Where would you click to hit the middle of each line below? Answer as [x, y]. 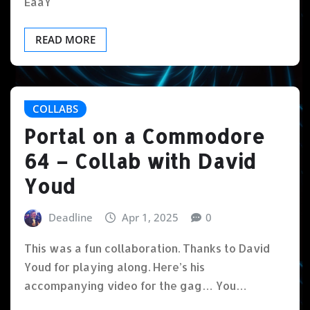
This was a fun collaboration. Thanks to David [147, 248]
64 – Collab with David [140, 162]
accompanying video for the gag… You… [136, 286]
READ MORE [65, 39]
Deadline [70, 218]
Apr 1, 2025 [151, 218]
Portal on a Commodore [145, 137]
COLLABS [55, 108]
